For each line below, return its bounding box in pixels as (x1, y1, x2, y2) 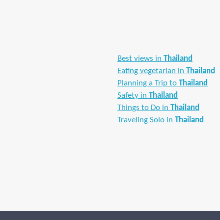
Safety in (117, 91, 149, 100)
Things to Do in (117, 104, 170, 112)
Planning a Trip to (117, 79, 179, 87)
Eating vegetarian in (117, 67, 186, 75)
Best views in (117, 55, 164, 63)
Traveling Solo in (117, 116, 175, 124)
